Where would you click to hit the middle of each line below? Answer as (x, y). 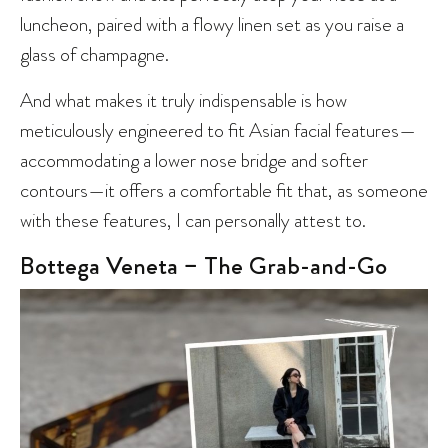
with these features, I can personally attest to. (195, 219)
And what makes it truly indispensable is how (183, 99)
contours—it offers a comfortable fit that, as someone (224, 189)
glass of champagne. (94, 53)
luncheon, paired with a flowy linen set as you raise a (212, 23)
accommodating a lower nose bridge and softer (194, 159)
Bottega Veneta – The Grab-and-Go (203, 265)
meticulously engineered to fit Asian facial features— (218, 129)
